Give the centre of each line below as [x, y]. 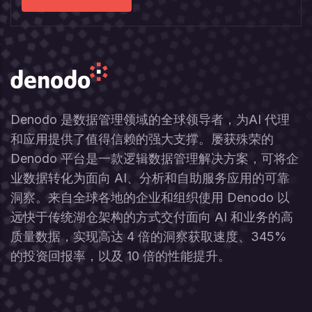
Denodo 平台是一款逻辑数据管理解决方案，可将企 [155, 158]
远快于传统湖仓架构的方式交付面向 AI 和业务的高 [152, 217]
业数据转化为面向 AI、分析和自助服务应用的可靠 [150, 178]
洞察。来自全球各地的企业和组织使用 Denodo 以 [150, 197]
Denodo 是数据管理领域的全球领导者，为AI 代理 [150, 119]
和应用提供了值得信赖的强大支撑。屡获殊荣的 [142, 139]
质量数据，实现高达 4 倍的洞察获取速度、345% [149, 236]
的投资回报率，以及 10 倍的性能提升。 [120, 256]
